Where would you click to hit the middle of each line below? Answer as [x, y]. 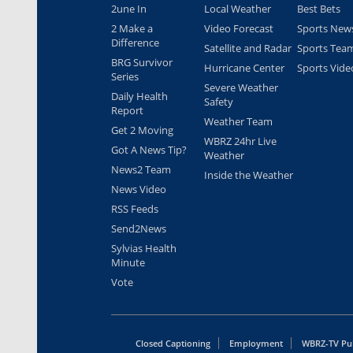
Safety [219, 102]
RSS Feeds [135, 209]
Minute [128, 263]
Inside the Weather [249, 175]
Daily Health [139, 97]
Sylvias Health [144, 249]
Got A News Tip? [149, 150]
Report [127, 111]
